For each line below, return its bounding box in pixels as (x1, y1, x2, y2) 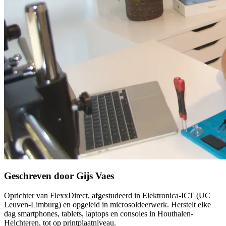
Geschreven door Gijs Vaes (4, 171, 114, 182)
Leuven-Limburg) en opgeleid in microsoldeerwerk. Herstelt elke (4, 200, 211, 209)
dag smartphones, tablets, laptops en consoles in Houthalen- (4, 209, 193, 218)
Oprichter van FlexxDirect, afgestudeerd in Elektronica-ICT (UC (4, 191, 210, 200)
